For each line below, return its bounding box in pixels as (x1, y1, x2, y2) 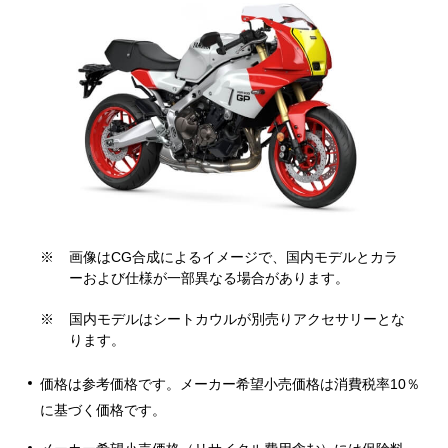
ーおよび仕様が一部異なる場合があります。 (69, 270, 350, 287)
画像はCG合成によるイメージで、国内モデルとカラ (69, 249, 399, 266)
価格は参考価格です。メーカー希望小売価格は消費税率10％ (40, 376, 420, 393)
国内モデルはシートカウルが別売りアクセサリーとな (69, 311, 406, 328)
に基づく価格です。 (40, 402, 166, 419)
